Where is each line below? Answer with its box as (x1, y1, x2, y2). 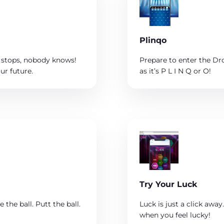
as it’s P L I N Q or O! (139, 66, 211, 75)
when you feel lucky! (139, 210, 210, 220)
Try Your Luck (139, 179, 197, 189)
